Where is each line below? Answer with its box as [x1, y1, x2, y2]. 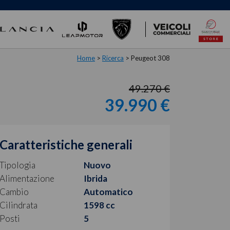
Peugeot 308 [131, 54, 170, 62]
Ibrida [83, 173, 107, 184]
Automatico [83, 186, 133, 197]
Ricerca [102, 54, 124, 62]
